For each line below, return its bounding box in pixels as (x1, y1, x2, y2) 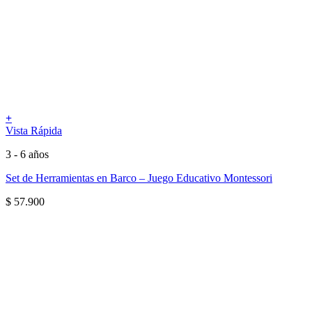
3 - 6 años (6, 148, 49, 160)
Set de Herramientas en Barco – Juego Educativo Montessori (6, 171, 272, 184)
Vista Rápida (6, 124, 62, 136)
